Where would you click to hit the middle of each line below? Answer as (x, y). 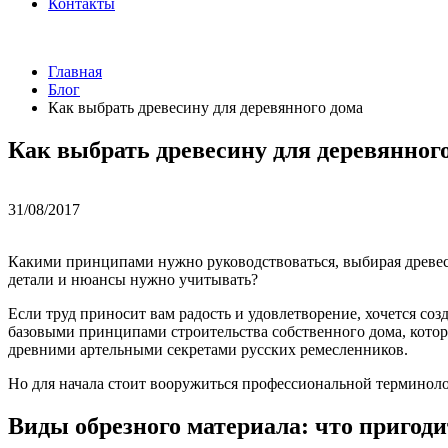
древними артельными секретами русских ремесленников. (208, 350)
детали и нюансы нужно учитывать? (133, 280)
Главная (75, 71)
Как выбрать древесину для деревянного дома (205, 107)
